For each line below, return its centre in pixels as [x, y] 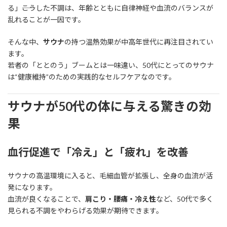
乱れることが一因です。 [46, 19]
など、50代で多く [185, 199]
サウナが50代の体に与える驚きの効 [109, 106]
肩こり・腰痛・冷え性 [121, 199]
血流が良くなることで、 [46, 199]
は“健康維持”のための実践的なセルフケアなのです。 [92, 77]
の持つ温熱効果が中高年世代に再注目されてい [139, 42]
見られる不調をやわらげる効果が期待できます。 [85, 211]
